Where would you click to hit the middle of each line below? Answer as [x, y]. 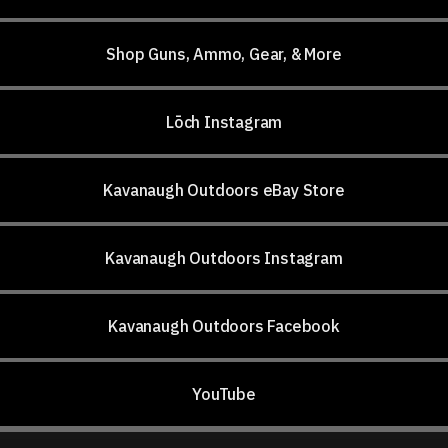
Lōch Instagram [224, 121]
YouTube [224, 393]
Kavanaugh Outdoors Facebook [224, 325]
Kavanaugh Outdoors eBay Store [224, 189]
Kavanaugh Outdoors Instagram [224, 257]
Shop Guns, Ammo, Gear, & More [224, 53]
